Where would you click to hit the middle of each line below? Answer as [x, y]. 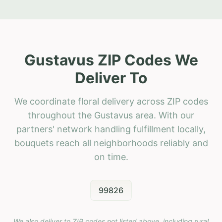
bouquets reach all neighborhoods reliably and [111, 143]
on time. [111, 157]
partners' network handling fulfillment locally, [111, 129]
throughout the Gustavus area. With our [111, 115]
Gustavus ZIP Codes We [111, 60]
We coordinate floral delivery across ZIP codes [111, 101]
